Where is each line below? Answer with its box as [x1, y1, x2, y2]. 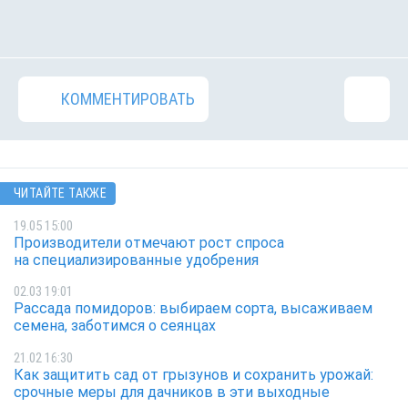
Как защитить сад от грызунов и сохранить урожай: [14, 365, 373, 383]
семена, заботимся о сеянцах [14, 317, 216, 335]
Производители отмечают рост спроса [14, 233, 284, 251]
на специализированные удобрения [14, 250, 262, 269]
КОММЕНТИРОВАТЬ [61, 89, 195, 109]
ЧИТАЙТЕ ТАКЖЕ [14, 186, 107, 201]
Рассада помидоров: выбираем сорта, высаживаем [14, 300, 372, 318]
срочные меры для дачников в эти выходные [14, 382, 330, 401]
